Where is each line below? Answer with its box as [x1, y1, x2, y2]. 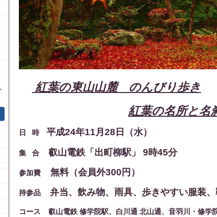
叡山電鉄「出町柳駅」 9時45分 [48, 147, 177, 157]
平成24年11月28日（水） [46, 127, 152, 138]
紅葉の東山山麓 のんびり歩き [32, 80, 201, 94]
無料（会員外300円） [50, 167, 140, 177]
